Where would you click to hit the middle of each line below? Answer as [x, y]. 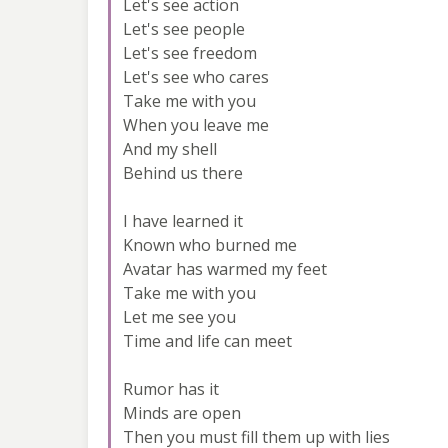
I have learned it [183, 220]
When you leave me [196, 124]
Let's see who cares [196, 76]
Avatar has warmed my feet [225, 268]
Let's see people [184, 28]
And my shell [170, 148]
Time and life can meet [207, 340]
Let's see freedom [190, 52]
